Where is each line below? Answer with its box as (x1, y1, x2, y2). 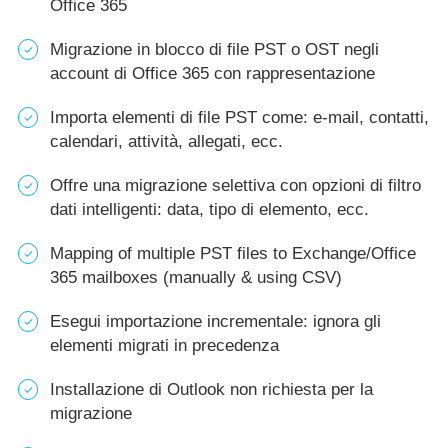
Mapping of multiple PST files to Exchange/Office (50, 244, 416, 263)
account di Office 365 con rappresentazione (50, 64, 375, 83)
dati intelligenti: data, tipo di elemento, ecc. (50, 200, 369, 219)
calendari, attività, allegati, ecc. (50, 132, 283, 151)
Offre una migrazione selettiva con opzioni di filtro (50, 176, 421, 195)
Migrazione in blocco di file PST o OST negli (50, 40, 379, 59)
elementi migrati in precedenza (50, 336, 279, 355)
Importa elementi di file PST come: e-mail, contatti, (50, 108, 429, 127)
